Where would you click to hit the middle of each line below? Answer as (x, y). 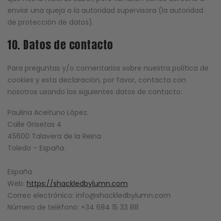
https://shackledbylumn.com (77, 184)
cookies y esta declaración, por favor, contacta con (97, 80)
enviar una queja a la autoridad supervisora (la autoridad (105, 10)
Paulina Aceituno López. (48, 113)
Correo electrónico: (42, 196)
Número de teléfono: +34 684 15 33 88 (73, 207)
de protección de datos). (51, 22)
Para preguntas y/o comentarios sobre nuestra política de (108, 68)
